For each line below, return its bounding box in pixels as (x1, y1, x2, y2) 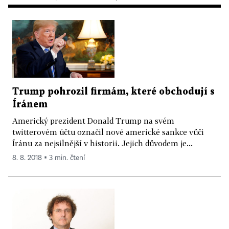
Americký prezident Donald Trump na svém (12, 116, 174, 125)
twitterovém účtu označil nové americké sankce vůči (12, 127, 204, 136)
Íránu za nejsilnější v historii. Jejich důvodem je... (12, 138, 193, 148)
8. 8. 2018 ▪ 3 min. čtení (12, 154, 85, 162)
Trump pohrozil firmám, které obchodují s (12, 87, 215, 96)
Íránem (12, 100, 48, 109)
